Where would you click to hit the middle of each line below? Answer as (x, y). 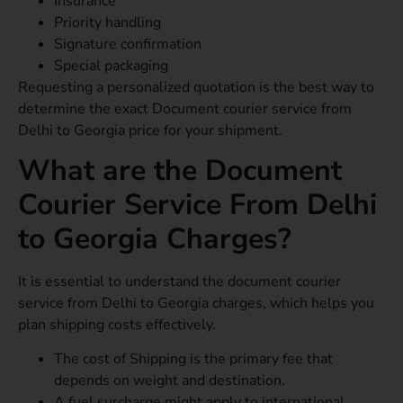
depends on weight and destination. (170, 381)
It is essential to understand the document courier (179, 282)
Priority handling (107, 22)
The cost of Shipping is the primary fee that (193, 359)
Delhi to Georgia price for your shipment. (150, 130)
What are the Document (180, 171)
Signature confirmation (128, 44)
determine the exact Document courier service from (185, 108)
